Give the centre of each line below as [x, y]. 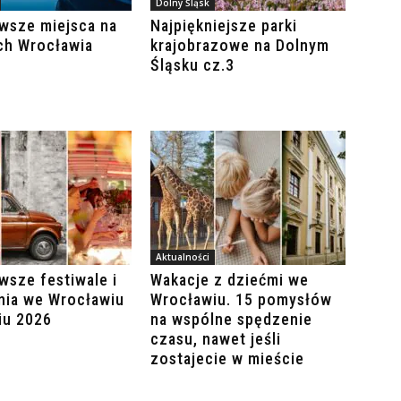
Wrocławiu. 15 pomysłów [241, 300]
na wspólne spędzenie [231, 320]
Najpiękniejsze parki [224, 26]
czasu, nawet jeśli [216, 339]
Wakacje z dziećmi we [230, 280]
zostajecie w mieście [227, 359]
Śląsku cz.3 [192, 65]
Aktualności [183, 257]
